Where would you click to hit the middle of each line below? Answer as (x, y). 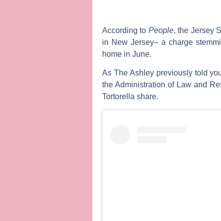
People (161, 30)
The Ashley (134, 73)
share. (147, 97)
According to (125, 30)
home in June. (127, 54)
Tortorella (118, 97)
